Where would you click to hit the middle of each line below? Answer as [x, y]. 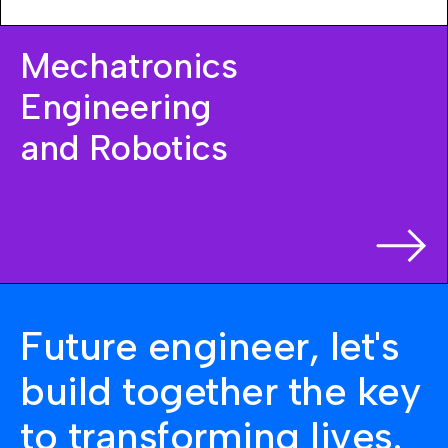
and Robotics [124, 148]
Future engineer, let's [210, 346]
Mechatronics [129, 66]
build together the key [220, 391]
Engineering [115, 107]
